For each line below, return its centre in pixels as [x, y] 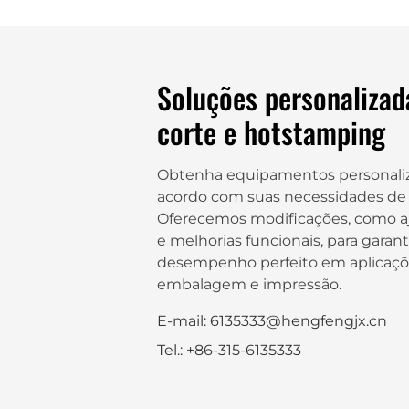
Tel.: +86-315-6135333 [229, 350]
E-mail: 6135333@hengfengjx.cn [272, 320]
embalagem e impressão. [249, 284]
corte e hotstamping [271, 131]
